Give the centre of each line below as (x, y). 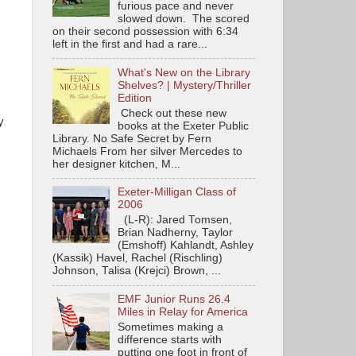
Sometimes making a (171, 327)
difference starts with (170, 339)
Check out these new (172, 113)
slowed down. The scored (184, 19)
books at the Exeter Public (184, 126)
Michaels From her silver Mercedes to (147, 151)
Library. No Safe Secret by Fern (132, 138)
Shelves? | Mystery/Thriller (185, 85)
